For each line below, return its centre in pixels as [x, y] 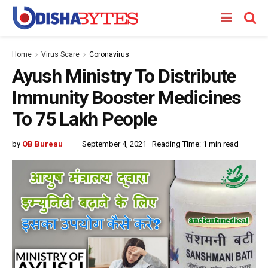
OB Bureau [42, 144]
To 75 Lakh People [84, 119]
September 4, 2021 [114, 144]
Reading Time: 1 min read [195, 144]
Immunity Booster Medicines [127, 98]
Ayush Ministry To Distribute [124, 76]
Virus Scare [60, 54]
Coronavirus [109, 54]
